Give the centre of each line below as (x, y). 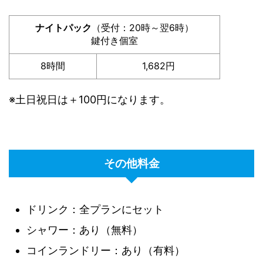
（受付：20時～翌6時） (143, 28)
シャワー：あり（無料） (85, 230)
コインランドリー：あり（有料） (106, 250)
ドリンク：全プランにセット (95, 209)
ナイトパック (63, 28)
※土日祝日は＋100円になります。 (90, 100)
